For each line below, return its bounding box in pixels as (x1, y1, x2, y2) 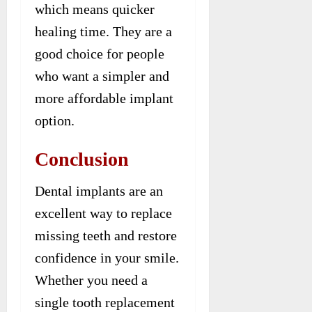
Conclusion (35, 148, 129, 170)
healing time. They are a (35, 23, 172, 39)
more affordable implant (35, 90, 173, 106)
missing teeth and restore (35, 227, 177, 243)
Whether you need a (35, 272, 148, 288)
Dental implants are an (35, 182, 163, 198)
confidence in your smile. (35, 249, 179, 265)
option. (35, 112, 75, 128)
